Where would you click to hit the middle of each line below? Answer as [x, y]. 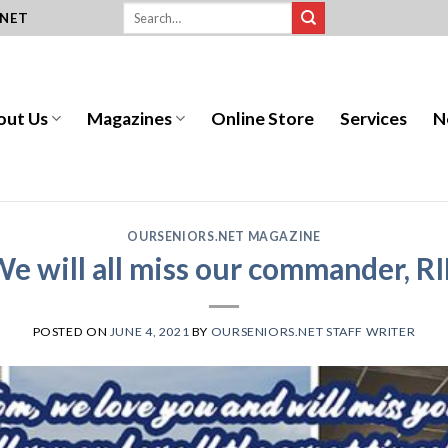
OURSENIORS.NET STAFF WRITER [313, 332]
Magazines [130, 118]
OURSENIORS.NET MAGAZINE [224, 236]
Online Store [263, 118]
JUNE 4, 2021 [149, 332]
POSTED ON [71, 332]
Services [374, 118]
